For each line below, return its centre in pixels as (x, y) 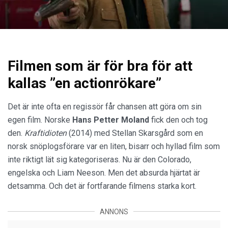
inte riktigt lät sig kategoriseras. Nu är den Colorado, (99, 159)
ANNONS (114, 211)
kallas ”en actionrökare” (84, 83)
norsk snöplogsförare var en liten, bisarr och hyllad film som (114, 146)
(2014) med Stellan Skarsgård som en (135, 133)
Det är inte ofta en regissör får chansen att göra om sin (105, 106)
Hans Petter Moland (111, 120)
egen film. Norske (40, 120)
